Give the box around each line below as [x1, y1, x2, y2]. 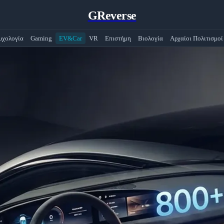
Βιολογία [137, 34, 163, 42]
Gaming [30, 34, 52, 42]
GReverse [87, 9, 136, 22]
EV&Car [58, 34, 82, 42]
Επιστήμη [104, 34, 131, 42]
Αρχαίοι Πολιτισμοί [169, 34, 223, 42]
